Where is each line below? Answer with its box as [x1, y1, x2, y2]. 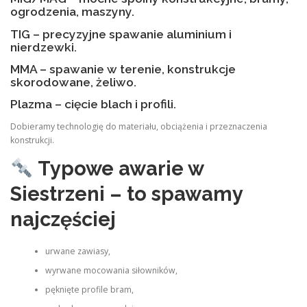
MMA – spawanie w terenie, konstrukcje [10, 62, 236, 76]
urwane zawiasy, [45, 245, 110, 258]
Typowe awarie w [37, 157, 204, 180]
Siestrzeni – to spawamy [10, 182, 243, 206]
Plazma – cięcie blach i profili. [10, 97, 176, 111]
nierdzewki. [10, 40, 77, 54]
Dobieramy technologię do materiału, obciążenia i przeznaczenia [10, 120, 267, 132]
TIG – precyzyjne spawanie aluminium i [10, 27, 232, 41]
